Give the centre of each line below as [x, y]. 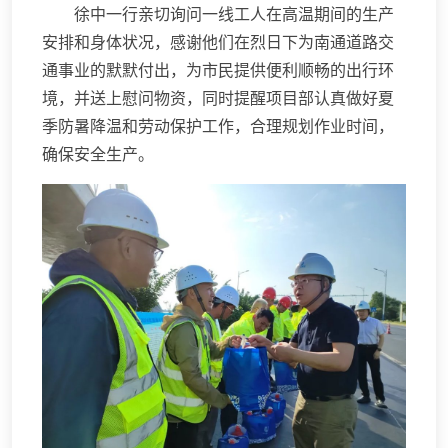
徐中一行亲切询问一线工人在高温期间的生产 [234, 14]
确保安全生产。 [98, 154]
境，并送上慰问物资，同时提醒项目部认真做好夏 [218, 98]
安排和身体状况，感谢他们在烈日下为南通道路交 [218, 42]
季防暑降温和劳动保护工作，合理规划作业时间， [218, 126]
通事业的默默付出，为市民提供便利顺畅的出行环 [218, 70]
